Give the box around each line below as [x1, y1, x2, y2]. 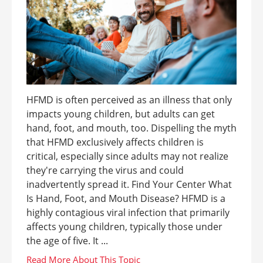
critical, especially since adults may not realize [26, 150, 228, 163]
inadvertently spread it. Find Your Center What [26, 178, 232, 191]
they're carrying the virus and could [26, 164, 184, 177]
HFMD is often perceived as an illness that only [26, 93, 232, 106]
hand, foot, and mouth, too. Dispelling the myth [26, 122, 237, 134]
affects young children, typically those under [26, 220, 222, 233]
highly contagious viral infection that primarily [26, 206, 230, 219]
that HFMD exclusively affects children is [26, 136, 204, 149]
